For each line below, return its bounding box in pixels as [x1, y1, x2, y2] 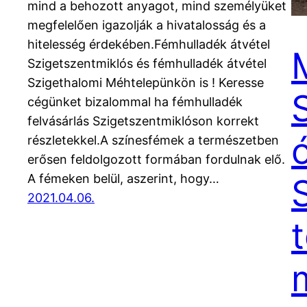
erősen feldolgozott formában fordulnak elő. [27, 152, 285, 167]
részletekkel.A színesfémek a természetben [27, 133, 279, 148]
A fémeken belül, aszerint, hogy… [27, 171, 219, 186]
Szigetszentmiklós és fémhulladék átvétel [27, 56, 267, 71]
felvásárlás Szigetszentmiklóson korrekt [27, 114, 259, 129]
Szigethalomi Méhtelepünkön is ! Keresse [27, 75, 264, 90]
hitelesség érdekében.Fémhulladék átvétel [27, 37, 270, 52]
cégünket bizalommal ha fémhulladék [27, 95, 243, 110]
